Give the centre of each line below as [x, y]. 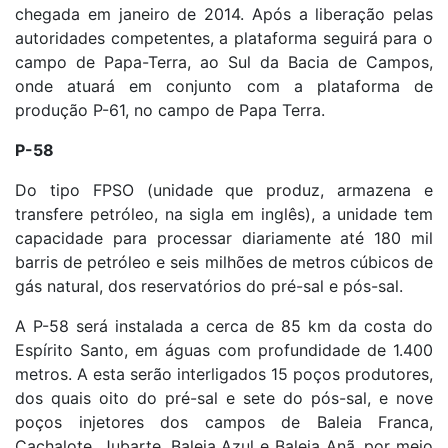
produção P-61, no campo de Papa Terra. [170, 109]
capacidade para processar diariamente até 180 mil [224, 237]
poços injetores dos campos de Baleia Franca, [224, 421]
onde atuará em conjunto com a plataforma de [224, 85]
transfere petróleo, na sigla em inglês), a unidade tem [224, 213]
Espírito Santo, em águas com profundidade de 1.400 [224, 349]
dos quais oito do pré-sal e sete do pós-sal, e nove [224, 397]
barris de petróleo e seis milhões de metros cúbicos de [224, 261]
